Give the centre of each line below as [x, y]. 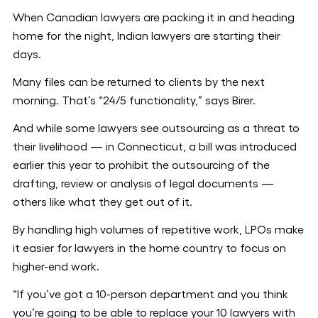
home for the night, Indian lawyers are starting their [147, 36]
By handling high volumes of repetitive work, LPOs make [158, 230]
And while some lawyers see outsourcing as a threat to [156, 128]
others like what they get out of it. [103, 202]
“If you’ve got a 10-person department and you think [150, 295]
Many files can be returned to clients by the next [139, 82]
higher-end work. [56, 267]
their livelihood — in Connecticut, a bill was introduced [155, 147]
